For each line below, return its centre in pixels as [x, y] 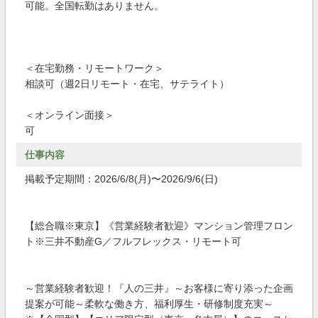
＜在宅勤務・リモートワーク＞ [94, 68]
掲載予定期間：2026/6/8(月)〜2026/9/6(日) [121, 179]
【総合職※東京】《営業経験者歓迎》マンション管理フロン [159, 226]
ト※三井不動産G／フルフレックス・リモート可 [133, 241]
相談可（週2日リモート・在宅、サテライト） [127, 84]
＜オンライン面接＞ [70, 115]
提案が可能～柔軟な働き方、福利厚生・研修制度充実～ [149, 304]
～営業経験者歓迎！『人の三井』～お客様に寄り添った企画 [159, 288]
